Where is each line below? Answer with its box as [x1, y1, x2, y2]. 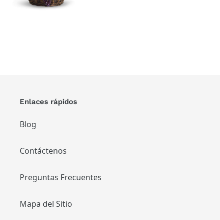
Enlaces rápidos [20, 97, 77, 106]
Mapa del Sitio [20, 198, 72, 209]
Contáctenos [20, 145, 67, 156]
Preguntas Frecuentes [20, 171, 102, 183]
